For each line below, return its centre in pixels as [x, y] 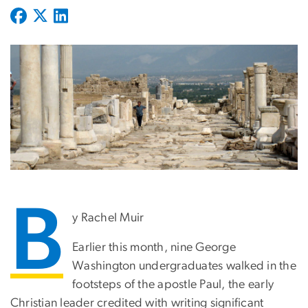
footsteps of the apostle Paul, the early [173, 285]
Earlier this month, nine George [154, 248]
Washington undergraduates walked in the [184, 266]
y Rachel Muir [108, 218]
